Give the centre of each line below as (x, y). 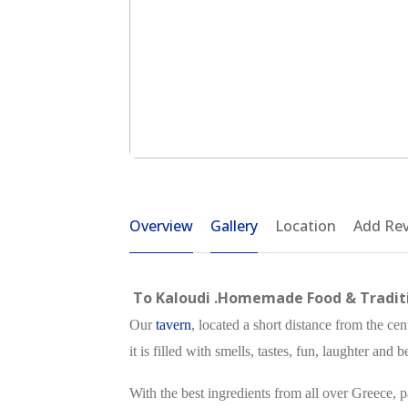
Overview (161, 226)
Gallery (234, 226)
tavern (173, 325)
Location (306, 226)
